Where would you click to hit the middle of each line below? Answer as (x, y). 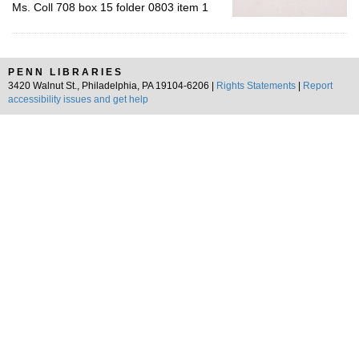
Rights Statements (256, 86)
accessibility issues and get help (78, 99)
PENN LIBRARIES (66, 72)
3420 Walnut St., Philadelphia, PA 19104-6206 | (112, 86)
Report (318, 86)
